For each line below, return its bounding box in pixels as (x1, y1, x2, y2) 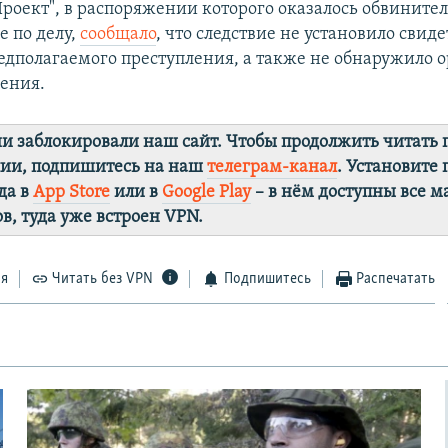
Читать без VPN (52, 270, 154, 287)
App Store (33, 182, 111, 202)
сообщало (79, 24, 156, 44)
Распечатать (356, 270, 436, 287)
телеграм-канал (207, 157, 338, 177)
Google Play (162, 182, 252, 202)
